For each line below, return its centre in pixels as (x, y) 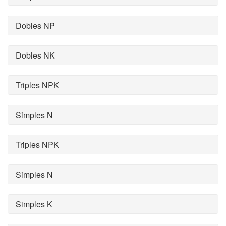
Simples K (34, 204)
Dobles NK (35, 55)
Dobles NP (35, 25)
